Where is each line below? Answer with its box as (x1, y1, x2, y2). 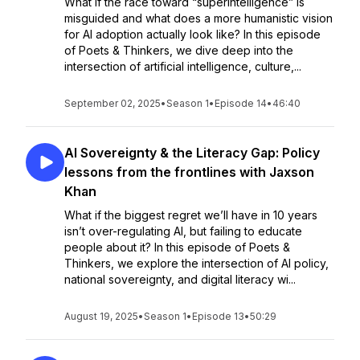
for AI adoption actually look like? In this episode (64, 27, 321, 41)
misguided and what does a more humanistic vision (64, 11, 333, 25)
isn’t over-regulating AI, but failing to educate (64, 224, 302, 238)
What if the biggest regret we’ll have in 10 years (64, 208, 317, 222)
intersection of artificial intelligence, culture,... (64, 59, 301, 73)
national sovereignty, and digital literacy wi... (64, 272, 296, 286)
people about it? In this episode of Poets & (64, 240, 290, 254)
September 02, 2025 (64, 97, 161, 109)
